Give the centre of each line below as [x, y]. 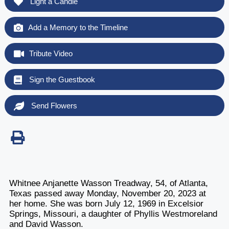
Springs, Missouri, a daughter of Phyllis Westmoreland [113, 214]
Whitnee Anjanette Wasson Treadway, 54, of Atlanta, [108, 183]
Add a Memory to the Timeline [78, 27]
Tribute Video [51, 53]
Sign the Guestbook [61, 79]
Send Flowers [53, 105]
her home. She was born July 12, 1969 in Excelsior [106, 203]
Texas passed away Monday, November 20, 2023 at [107, 193]
